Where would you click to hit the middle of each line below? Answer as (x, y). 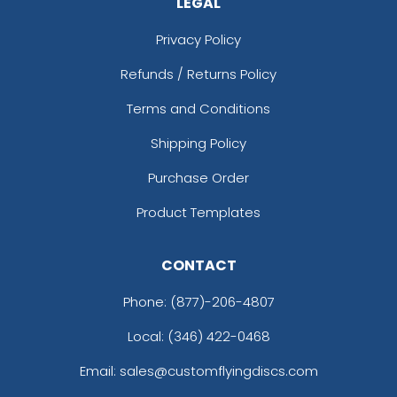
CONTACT (198, 266)
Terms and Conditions (198, 109)
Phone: (146, 302)
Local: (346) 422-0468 (198, 337)
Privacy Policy (198, 40)
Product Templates (198, 213)
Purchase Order (198, 178)
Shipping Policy (198, 144)
